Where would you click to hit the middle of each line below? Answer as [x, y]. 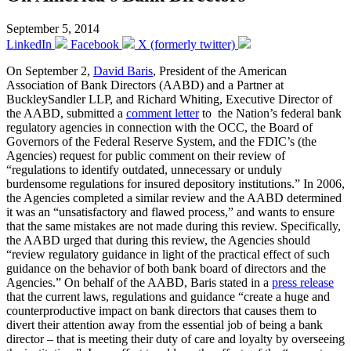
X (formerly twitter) [186, 44]
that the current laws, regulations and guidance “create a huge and [168, 296]
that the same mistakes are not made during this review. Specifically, [174, 226]
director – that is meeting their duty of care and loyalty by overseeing [175, 338]
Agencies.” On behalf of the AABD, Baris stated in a [139, 282]
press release [303, 282]
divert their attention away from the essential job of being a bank [165, 324]
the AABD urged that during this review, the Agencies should [158, 240]
